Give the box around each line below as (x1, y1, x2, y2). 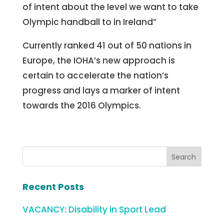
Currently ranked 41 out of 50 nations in (22, 39, 191, 51)
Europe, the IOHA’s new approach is (22, 54, 175, 66)
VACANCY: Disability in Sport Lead (22, 203, 166, 215)
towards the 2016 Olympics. (22, 99, 141, 111)
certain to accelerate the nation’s (22, 69, 168, 81)
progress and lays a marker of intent (22, 84, 180, 96)
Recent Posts (22, 180, 84, 193)
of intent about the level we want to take (22, 1, 198, 13)
